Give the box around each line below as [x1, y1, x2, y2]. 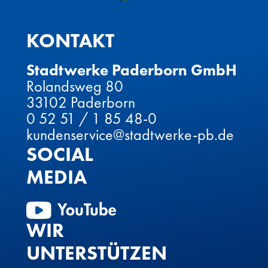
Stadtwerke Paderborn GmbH [26, 59, 237, 80]
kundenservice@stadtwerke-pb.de [26, 124, 234, 145]
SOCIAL [26, 141, 93, 167]
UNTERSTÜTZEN [26, 240, 167, 266]
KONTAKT [26, 28, 114, 54]
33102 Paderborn [26, 92, 135, 112]
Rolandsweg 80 [26, 75, 123, 96]
